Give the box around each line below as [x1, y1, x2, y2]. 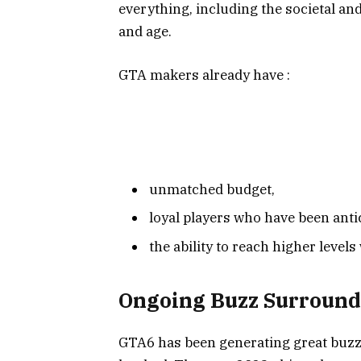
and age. [118, 22, 172, 40]
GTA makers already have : [118, 65, 290, 84]
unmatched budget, [149, 180, 275, 198]
